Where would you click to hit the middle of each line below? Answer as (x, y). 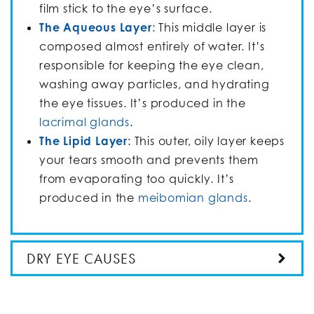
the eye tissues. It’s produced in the (143, 103)
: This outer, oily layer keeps (206, 141)
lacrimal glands (85, 122)
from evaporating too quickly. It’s (137, 178)
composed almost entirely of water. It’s (152, 46)
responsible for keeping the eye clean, (152, 65)
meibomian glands (193, 197)
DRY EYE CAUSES (81, 258)
